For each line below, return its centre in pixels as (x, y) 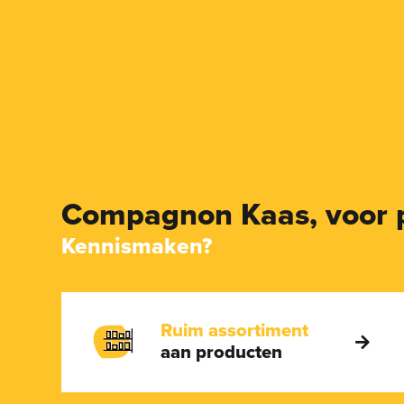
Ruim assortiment (236, 331)
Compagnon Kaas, (193, 215)
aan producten (221, 353)
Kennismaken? (137, 246)
